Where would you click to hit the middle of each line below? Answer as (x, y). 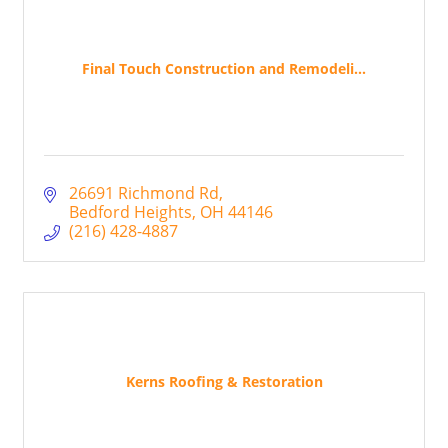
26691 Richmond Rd (144, 193)
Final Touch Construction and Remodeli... (224, 68)
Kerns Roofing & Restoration (224, 381)
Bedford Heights (130, 212)
